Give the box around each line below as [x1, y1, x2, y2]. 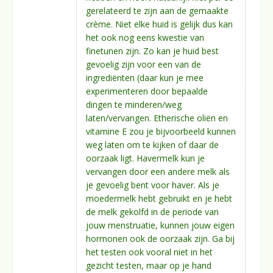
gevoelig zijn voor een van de [86, 58, 201, 70]
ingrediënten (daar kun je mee [86, 72, 204, 83]
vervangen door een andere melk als [86, 166, 230, 177]
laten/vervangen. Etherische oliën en [86, 112, 228, 124]
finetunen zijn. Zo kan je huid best [86, 45, 219, 57]
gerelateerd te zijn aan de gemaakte [86, 5, 229, 16]
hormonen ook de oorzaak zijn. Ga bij [86, 233, 235, 244]
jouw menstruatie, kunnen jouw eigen [86, 219, 235, 231]
